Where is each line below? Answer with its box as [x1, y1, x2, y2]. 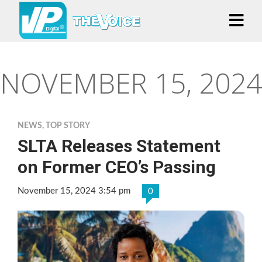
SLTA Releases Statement [18, 136, 220, 156]
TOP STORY [46, 122, 90, 130]
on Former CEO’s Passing [18, 157, 216, 177]
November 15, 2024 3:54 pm [18, 187, 130, 195]
